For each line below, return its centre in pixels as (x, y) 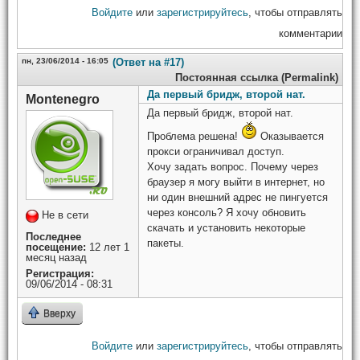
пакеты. (166, 243)
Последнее (53, 236)
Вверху (59, 313)
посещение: (56, 247)
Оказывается (290, 136)
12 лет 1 (108, 247)
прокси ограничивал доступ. (216, 151)
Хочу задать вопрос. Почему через (233, 166)
